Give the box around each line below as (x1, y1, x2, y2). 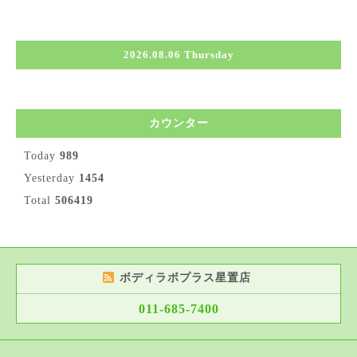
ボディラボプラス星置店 (119, 271, 255, 284)
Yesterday (24, 171, 79, 184)
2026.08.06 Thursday (123, 48, 234, 61)
